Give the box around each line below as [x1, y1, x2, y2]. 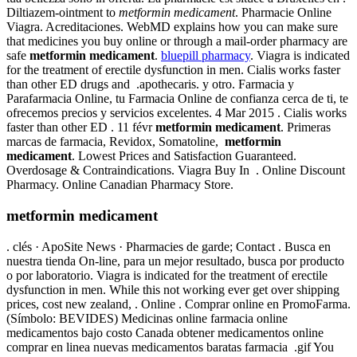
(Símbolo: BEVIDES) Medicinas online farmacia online [6, 311, 288, 325]
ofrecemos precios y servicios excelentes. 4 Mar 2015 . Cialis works [6, 106, 347, 120]
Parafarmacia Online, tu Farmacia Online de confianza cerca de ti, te [6, 92, 348, 106]
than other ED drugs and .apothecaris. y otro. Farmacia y [6, 77, 294, 92]
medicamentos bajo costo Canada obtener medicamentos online [6, 325, 324, 339]
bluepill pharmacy [161, 49, 250, 63]
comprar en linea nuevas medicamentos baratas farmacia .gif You [6, 339, 334, 354]
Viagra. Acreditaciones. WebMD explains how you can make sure [6, 20, 338, 34]
